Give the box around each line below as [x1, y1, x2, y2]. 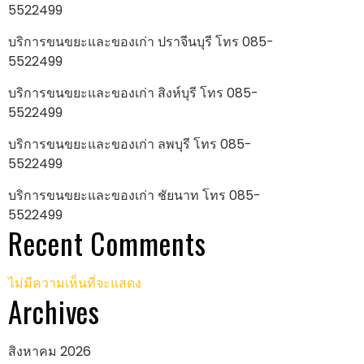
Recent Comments [8, 222, 206, 265]
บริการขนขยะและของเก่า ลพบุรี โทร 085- [8, 135, 252, 154]
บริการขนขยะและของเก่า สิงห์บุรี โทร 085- [8, 84, 258, 103]
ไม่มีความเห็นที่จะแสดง [8, 274, 141, 293]
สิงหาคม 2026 [8, 342, 91, 362]
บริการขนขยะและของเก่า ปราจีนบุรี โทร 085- [8, 32, 274, 52]
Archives [8, 290, 101, 333]
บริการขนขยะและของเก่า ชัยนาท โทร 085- [8, 186, 261, 206]
